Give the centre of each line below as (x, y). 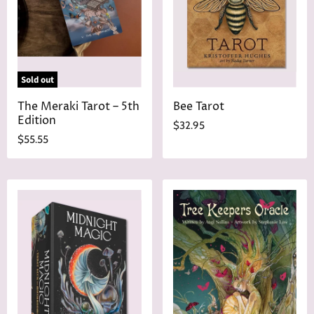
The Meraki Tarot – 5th (78, 107)
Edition (37, 121)
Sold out (37, 80)
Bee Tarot (198, 107)
